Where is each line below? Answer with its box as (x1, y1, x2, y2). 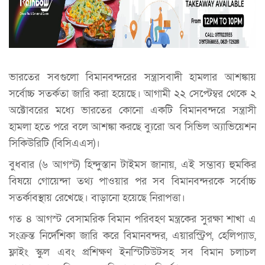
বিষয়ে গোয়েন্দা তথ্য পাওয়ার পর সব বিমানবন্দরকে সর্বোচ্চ (9, 174, 256, 188)
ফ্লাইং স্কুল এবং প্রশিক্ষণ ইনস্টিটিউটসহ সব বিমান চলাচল (9, 245, 256, 259)
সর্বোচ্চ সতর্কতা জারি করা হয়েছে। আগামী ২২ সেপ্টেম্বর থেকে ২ (9, 86, 256, 101)
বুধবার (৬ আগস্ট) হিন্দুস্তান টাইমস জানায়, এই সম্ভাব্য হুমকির (9, 157, 256, 172)
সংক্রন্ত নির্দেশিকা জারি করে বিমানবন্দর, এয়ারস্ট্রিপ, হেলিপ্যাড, (9, 228, 256, 243)
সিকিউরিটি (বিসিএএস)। (9, 136, 100, 150)
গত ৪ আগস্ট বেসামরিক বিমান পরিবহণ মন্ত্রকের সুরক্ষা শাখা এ (9, 212, 256, 226)
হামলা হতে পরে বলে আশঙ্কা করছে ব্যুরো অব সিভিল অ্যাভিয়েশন (9, 119, 256, 134)
